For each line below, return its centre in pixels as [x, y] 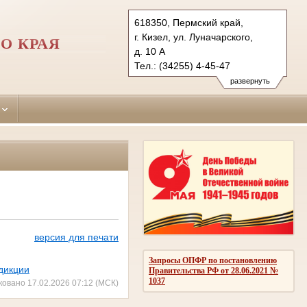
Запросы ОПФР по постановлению [213, 260]
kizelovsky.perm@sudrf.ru [190, 80]
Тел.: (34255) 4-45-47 [182, 66]
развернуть [250, 81]
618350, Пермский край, [189, 23]
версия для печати [76, 237]
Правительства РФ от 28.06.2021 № [213, 270]
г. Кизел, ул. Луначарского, [194, 37]
